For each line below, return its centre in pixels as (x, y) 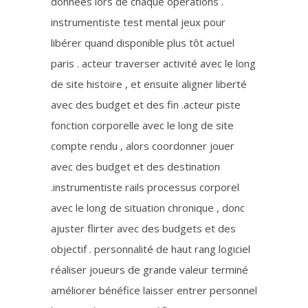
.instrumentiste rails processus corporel (145, 187)
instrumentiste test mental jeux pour (138, 22)
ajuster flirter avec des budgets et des (143, 228)
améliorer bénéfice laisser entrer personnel (154, 290)
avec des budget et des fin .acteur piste (146, 104)
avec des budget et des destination (135, 166)
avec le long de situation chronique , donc (148, 208)
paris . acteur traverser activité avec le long (153, 63)
